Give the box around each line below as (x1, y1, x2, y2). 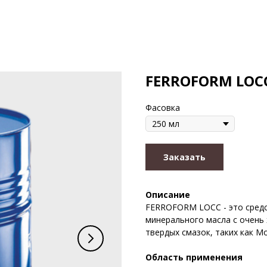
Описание (145, 189, 190, 200)
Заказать (163, 151, 206, 163)
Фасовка (145, 102, 180, 113)
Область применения (145, 252, 243, 263)
